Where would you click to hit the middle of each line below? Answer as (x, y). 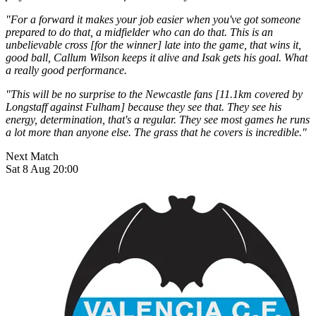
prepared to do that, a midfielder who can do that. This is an (139, 32)
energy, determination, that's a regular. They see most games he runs (158, 119)
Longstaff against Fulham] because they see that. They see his (144, 107)
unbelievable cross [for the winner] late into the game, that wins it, (153, 44)
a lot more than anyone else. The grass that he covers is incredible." (156, 132)
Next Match (32, 156)
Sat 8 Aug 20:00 (42, 169)
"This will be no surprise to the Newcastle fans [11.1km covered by (154, 94)
